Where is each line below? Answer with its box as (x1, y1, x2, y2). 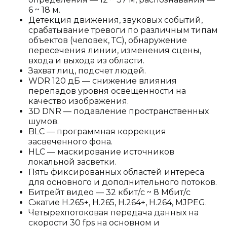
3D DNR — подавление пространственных (28, 106, 209, 116)
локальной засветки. (28, 157, 117, 167)
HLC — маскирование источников (28, 147, 174, 157)
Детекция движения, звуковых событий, (28, 15, 203, 25)
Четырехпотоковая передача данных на (28, 208, 199, 217)
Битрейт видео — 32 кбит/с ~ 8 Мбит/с (28, 187, 191, 197)
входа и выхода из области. (28, 56, 144, 65)
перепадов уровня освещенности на (28, 86, 186, 96)
